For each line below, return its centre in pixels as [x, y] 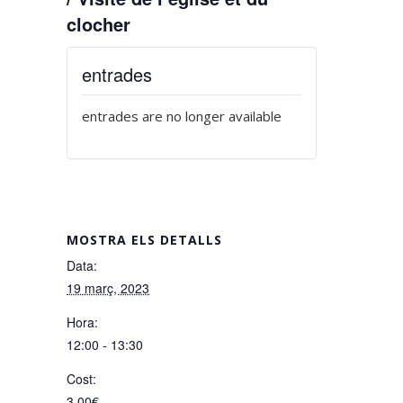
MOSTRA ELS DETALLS [144, 240]
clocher [99, 24]
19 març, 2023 [108, 288]
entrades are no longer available [182, 116]
